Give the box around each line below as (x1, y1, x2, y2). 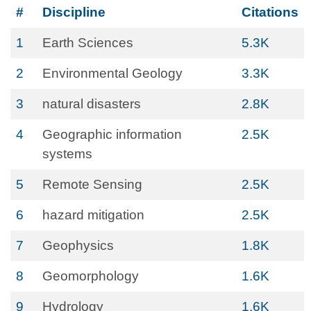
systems (42, 146, 92, 161)
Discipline (42, 5, 106, 19)
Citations (242, 5, 299, 19)
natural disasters (42, 96, 141, 111)
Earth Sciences (42, 35, 133, 50)
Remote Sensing (42, 177, 142, 192)
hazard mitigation (42, 208, 144, 222)
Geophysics (42, 238, 114, 253)
